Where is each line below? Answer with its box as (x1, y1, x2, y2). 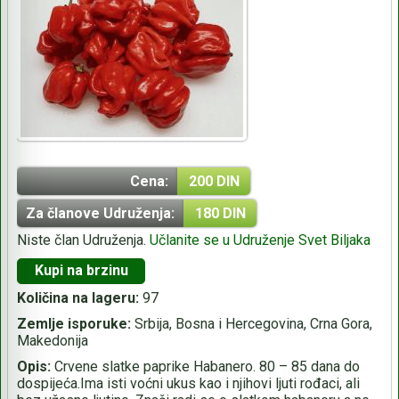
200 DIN (188, 172, 240, 190)
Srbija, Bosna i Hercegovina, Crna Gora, (134, 314, 372, 332)
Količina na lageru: (17, 289, 139, 306)
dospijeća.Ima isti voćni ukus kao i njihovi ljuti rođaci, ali (17, 374, 360, 392)
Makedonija (17, 331, 88, 349)
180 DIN (194, 204, 246, 222)
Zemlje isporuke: (17, 314, 134, 332)
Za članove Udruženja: (26, 204, 175, 222)
